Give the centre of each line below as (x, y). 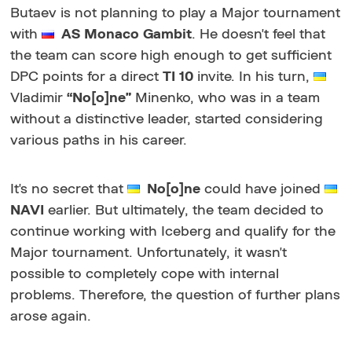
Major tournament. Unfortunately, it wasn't (149, 253)
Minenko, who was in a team (226, 98)
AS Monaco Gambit (125, 34)
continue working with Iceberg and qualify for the (173, 231)
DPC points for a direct (87, 77)
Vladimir (39, 98)
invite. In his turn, (254, 77)
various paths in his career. (99, 140)
